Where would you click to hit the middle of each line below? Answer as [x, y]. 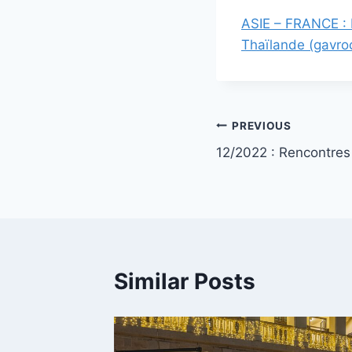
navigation [271, 163]
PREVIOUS [262, 125]
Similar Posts [185, 282]
